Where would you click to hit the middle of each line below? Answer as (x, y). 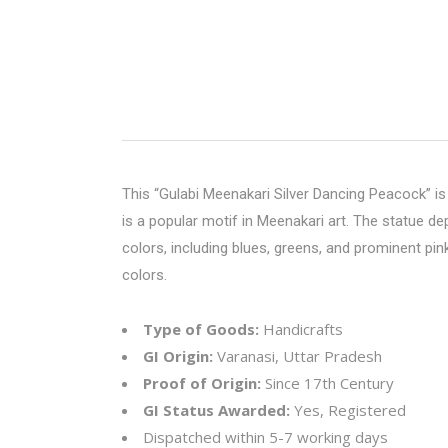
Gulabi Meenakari (214, 194)
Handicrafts (301, 329)
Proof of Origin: (202, 383)
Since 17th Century (327, 383)
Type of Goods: (201, 329)
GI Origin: (178, 356)
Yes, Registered (348, 410)
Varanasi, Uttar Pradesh (297, 356)
